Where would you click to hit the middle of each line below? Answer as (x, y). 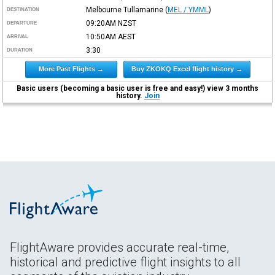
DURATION (20, 50)
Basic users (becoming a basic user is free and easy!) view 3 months (138, 88)
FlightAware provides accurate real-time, (119, 247)
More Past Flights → (71, 68)
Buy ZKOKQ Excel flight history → (187, 68)
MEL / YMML (188, 10)
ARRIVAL (18, 36)
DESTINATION (23, 9)
